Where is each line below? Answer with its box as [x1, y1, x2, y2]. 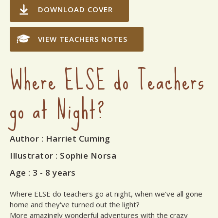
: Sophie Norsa [53, 149, 116, 161]
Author [10, 132, 39, 144]
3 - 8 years [33, 166, 76, 178]
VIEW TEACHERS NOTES [38, 34, 127, 44]
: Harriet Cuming [39, 132, 110, 144]
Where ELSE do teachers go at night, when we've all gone [10, 188, 202, 199]
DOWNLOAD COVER [38, 4, 113, 14]
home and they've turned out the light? [10, 199, 140, 209]
